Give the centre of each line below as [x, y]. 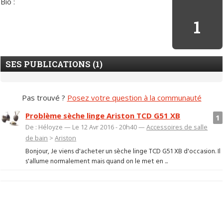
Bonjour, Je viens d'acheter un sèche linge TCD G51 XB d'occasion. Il [123, 151]
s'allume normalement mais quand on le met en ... [97, 161]
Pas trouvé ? [44, 97]
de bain [37, 138]
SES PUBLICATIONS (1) [54, 64]
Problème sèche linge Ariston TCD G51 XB [103, 116]
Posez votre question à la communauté [134, 97]
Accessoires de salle [177, 127]
